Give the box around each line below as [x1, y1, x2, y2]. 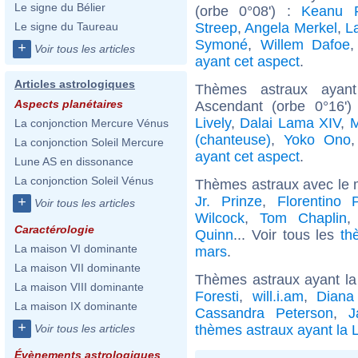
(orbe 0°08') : [195, 2, 302, 19]
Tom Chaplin [259, 209, 347, 226]
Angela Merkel [245, 19, 337, 36]
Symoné [195, 36, 248, 53]
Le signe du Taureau [14, 20, 118, 33]
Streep [195, 19, 237, 36]
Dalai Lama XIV [240, 114, 341, 131]
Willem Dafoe [260, 36, 351, 53]
